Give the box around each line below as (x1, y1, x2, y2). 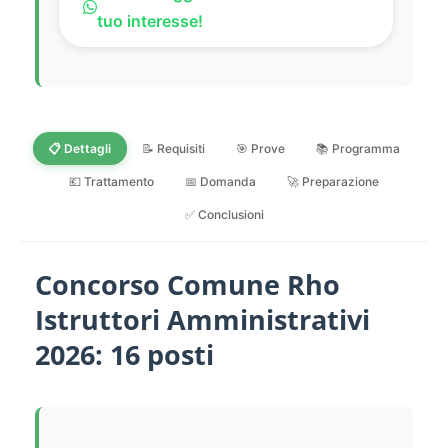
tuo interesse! (97, 11, 204, 32)
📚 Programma (316, 140, 400, 156)
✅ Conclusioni (184, 206, 264, 222)
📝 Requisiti (142, 140, 205, 156)
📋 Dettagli (48, 140, 111, 156)
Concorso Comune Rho (35, 266, 340, 304)
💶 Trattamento (69, 173, 154, 189)
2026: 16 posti (35, 336, 214, 374)
